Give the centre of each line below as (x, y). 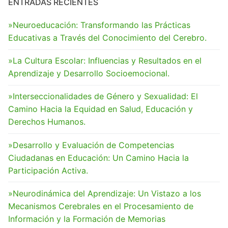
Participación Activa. (48, 170)
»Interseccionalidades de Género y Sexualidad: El (103, 96)
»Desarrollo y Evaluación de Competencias (91, 145)
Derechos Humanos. (47, 122)
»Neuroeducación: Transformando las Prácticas (99, 25)
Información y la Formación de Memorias (87, 219)
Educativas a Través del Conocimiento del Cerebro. (107, 37)
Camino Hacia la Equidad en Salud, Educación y (101, 109)
